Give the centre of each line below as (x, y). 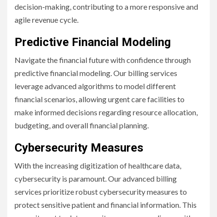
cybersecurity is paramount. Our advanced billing (96, 178)
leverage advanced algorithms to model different (95, 86)
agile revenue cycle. (46, 19)
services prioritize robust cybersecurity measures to (101, 191)
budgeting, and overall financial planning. (82, 125)
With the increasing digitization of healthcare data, (98, 165)
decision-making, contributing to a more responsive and (106, 6)
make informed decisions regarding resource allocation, (106, 112)
